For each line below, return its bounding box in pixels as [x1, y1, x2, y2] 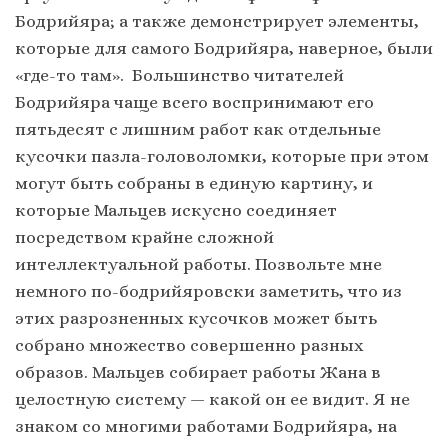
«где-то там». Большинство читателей [15, 65, 344, 86]
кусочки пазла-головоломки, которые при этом [15, 146, 429, 167]
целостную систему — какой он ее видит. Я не [15, 389, 410, 410]
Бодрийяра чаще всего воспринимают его [15, 92, 374, 113]
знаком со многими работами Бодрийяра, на [15, 416, 397, 437]
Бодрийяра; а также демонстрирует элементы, [15, 11, 419, 32]
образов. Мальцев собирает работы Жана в [15, 362, 381, 383]
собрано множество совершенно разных [15, 335, 364, 356]
